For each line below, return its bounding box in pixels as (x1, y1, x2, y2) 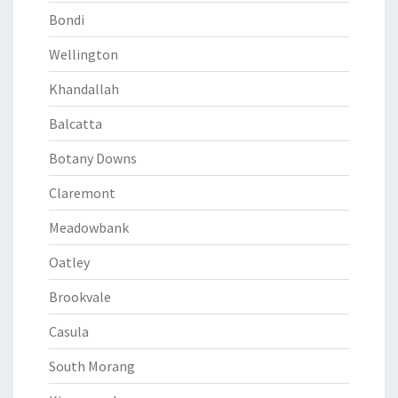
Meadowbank (49, 219, 129, 236)
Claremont (49, 184, 115, 202)
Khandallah (49, 80, 119, 98)
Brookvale (49, 288, 111, 306)
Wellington (49, 45, 118, 63)
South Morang (49, 357, 135, 375)
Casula (49, 322, 89, 340)
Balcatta (49, 115, 102, 132)
